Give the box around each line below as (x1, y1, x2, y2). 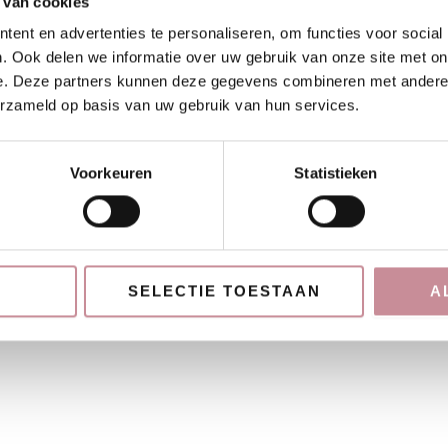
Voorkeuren (70, 164, 152, 182)
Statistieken (294, 164, 378, 182)
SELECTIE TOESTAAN (127, 282, 321, 300)
